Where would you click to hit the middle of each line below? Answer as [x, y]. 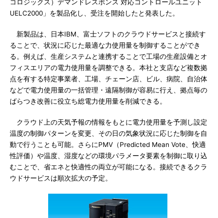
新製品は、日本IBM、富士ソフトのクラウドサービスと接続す [108, 34]
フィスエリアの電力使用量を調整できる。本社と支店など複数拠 [109, 68]
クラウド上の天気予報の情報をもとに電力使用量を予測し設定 [109, 122]
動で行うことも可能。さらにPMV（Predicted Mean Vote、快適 [108, 145]
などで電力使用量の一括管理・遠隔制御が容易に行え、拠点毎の [109, 90]
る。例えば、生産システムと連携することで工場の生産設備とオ [109, 56]
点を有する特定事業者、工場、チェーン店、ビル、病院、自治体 [109, 79]
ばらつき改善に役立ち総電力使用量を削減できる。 [88, 101]
